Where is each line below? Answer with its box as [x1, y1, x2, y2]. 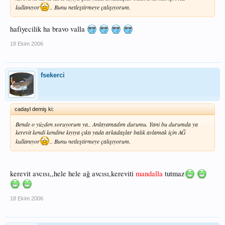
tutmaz [163, 168, 185, 178]
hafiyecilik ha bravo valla [10, 24, 87, 34]
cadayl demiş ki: [15, 106, 54, 113]
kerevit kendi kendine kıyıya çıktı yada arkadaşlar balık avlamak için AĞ [16, 128, 186, 137]
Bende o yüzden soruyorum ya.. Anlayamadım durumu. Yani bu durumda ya [16, 120, 198, 129]
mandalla [136, 168, 163, 178]
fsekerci [41, 71, 65, 79]
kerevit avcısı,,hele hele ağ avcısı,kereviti [10, 168, 136, 178]
